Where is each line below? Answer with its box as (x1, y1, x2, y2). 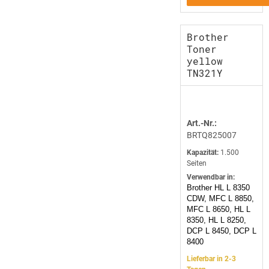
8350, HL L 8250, (187, 216, 246, 225)
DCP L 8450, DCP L (187, 226, 256, 235)
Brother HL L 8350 (187, 183, 250, 192)
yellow (187, 55, 223, 67)
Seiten (187, 159, 207, 168)
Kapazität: (187, 148, 219, 157)
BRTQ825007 (187, 130, 237, 140)
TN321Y (187, 67, 223, 79)
